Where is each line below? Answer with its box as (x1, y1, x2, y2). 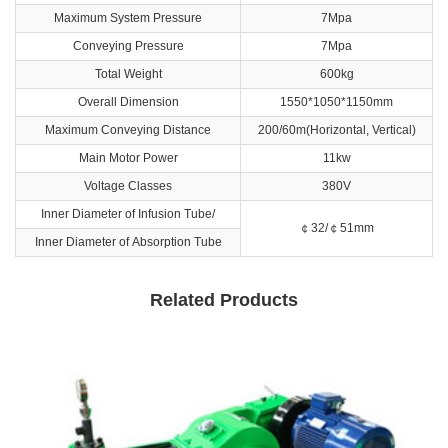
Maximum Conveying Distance (45, 122, 211, 137)
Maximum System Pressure (54, 10, 202, 25)
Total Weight (94, 66, 162, 81)
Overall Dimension (77, 94, 179, 109)
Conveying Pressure (72, 38, 184, 53)
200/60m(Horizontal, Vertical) (257, 122, 416, 137)
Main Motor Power (78, 150, 178, 165)
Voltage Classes (84, 178, 172, 193)
